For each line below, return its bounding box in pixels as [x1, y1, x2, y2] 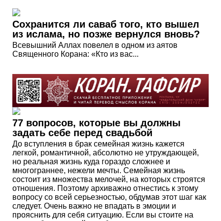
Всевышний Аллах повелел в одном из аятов [12, 41, 178, 50]
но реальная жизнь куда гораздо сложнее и [12, 157, 170, 166]
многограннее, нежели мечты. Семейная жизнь [12, 166, 185, 175]
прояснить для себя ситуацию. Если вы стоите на [12, 210, 193, 219]
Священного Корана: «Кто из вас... [12, 50, 139, 59]
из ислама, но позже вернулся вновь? [12, 29, 200, 40]
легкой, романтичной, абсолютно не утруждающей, [12, 148, 199, 157]
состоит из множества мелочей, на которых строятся [12, 175, 205, 184]
